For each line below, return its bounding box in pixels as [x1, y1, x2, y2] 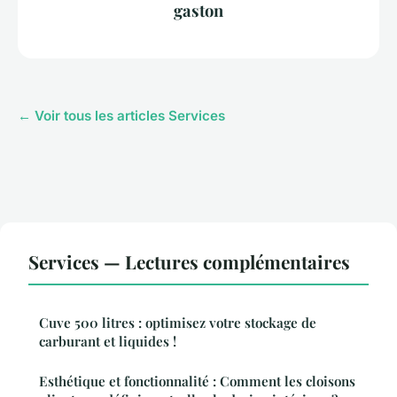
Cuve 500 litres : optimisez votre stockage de [39, 313, 316, 331]
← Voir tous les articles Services [18, 106, 225, 124]
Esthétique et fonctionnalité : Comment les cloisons [39, 371, 355, 390]
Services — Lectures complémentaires [28, 248, 350, 274]
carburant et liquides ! [39, 331, 176, 350]
